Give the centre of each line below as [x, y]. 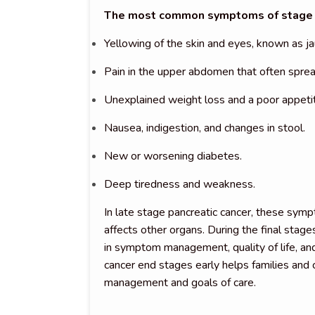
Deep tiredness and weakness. [180, 184]
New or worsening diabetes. [173, 156]
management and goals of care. [180, 282]
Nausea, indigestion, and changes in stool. [205, 128]
